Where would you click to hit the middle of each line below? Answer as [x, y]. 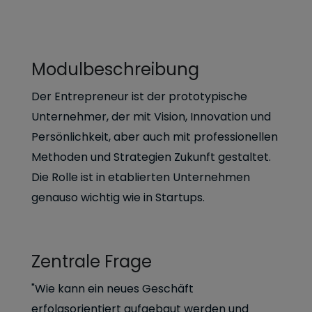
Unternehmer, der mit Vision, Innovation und [151, 116]
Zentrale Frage [92, 261]
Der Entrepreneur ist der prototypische [139, 96]
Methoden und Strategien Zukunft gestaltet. [151, 157]
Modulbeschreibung [115, 69]
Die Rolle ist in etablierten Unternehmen [141, 177]
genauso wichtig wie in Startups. [118, 197]
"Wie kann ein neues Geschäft [112, 288]
